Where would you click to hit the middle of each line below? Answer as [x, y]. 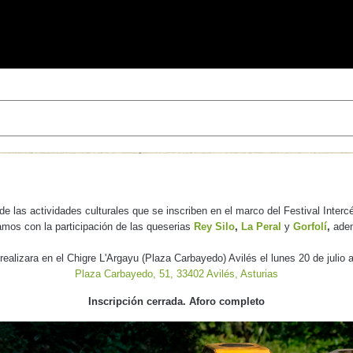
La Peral [261, 226]
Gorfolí [310, 226]
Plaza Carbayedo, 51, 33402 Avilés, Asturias [176, 273]
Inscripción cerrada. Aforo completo [176, 301]
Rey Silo [214, 226]
